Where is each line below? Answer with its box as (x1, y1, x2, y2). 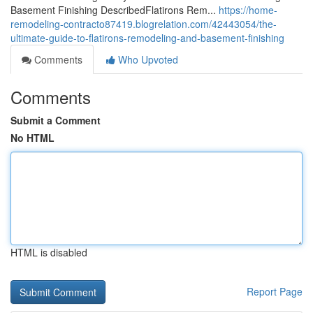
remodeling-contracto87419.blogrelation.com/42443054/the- (10, 17, 277, 31)
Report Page (247, 284, 303, 298)
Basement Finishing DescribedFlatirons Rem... (10, 3, 219, 17)
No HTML (10, 131, 54, 145)
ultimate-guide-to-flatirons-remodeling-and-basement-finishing (10, 31, 284, 45)
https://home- (219, 3, 277, 17)
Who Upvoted (115, 52, 178, 66)
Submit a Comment (10, 113, 101, 127)
